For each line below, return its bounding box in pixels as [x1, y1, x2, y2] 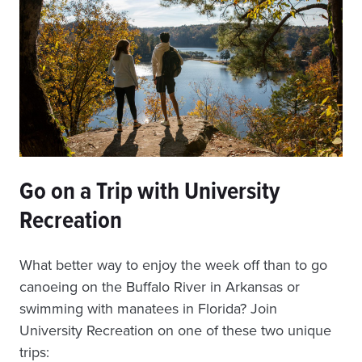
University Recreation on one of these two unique [19, 319, 331, 340]
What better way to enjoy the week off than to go [19, 254, 327, 275]
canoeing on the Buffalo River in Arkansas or [19, 276, 300, 297]
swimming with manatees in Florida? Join [19, 297, 277, 318]
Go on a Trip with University [19, 172, 280, 208]
